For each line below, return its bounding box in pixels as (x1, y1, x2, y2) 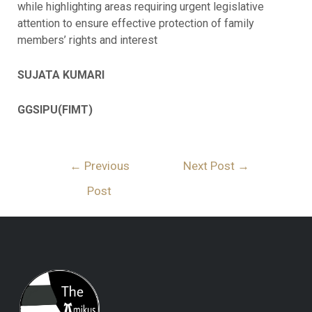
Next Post (183, 158, 238, 173)
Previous (81, 158, 130, 173)
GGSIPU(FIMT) (17, 102, 93, 116)
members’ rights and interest (17, 33, 157, 47)
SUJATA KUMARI (17, 68, 107, 81)
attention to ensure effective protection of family (17, 17, 254, 31)
